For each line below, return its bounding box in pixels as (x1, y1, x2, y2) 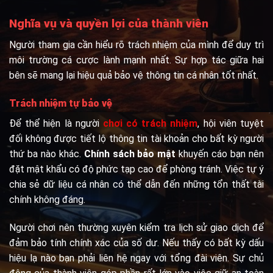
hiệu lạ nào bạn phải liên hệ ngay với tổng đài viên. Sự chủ (9, 252, 264, 264)
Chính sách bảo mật (83, 147, 176, 160)
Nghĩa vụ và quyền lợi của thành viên (9, 16, 208, 31)
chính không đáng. (9, 193, 85, 205)
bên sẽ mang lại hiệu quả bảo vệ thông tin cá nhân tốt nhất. (9, 69, 258, 81)
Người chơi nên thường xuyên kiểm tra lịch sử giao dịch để (9, 221, 264, 233)
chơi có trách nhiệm (102, 117, 198, 129)
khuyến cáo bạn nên (175, 147, 264, 160)
